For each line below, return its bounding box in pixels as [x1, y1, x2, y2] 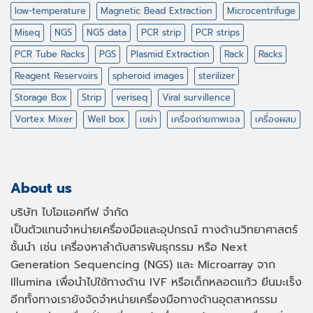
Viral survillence [162, 91, 231, 105]
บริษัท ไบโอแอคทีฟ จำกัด [10, 203, 129, 221]
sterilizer [198, 69, 235, 83]
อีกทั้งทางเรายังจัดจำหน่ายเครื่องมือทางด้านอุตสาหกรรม [10, 291, 277, 308]
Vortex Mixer [15, 112, 73, 126]
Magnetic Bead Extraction [101, 4, 212, 18]
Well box [87, 112, 125, 126]
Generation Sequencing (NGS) [10, 256, 173, 273]
